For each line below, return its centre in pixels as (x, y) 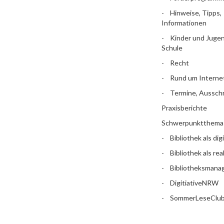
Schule (172, 47)
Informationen (184, 22)
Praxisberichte (184, 107)
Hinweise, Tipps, (195, 12)
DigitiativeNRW (194, 182)
